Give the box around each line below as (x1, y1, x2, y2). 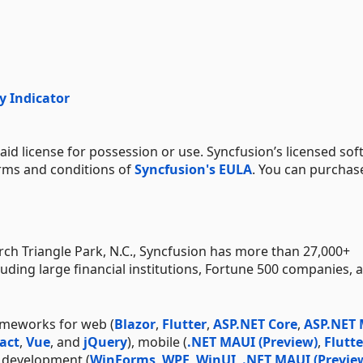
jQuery (83, 332, 127, 351)
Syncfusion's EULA (135, 160, 252, 178)
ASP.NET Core (213, 314, 297, 333)
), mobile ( (127, 332, 187, 351)
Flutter (162, 314, 207, 333)
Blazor (114, 314, 156, 333)
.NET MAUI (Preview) (187, 332, 318, 351)
